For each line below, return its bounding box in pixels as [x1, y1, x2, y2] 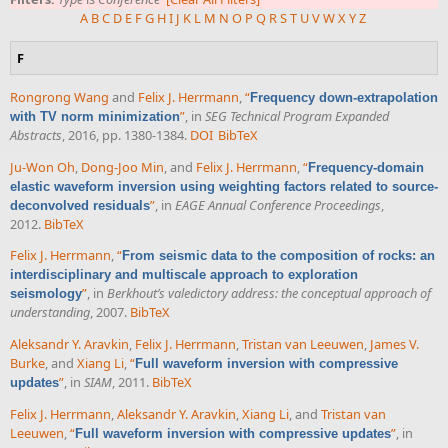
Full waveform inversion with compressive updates [75, 425, 391, 441]
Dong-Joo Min [81, 157, 164, 176]
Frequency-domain [308, 159, 424, 175]
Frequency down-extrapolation [250, 89, 438, 105]
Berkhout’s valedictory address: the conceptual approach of [107, 284, 431, 303]
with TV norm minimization [10, 108, 180, 124]
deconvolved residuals [10, 197, 150, 213]
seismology [10, 286, 82, 302]
